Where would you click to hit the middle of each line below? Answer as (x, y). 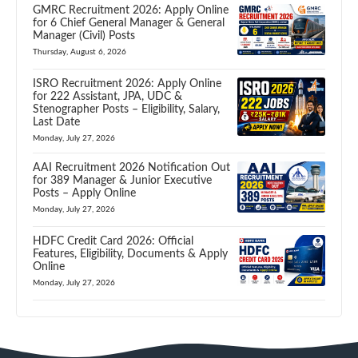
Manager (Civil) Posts (84, 36)
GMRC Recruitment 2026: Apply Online (131, 10)
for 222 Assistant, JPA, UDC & (107, 96)
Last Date (56, 122)
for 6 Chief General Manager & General (129, 23)
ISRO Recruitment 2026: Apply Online (127, 84)
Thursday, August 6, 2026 (80, 52)
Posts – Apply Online (84, 193)
